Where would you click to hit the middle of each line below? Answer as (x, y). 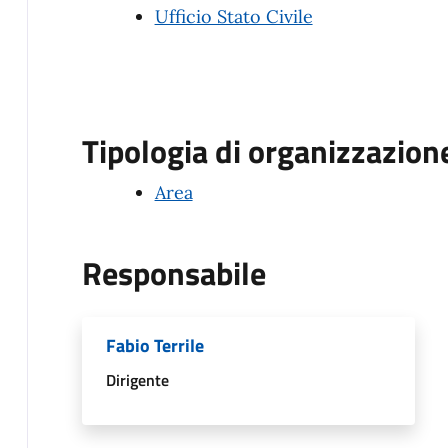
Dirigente (137, 379)
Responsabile (173, 272)
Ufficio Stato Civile (233, 16)
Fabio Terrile (154, 345)
